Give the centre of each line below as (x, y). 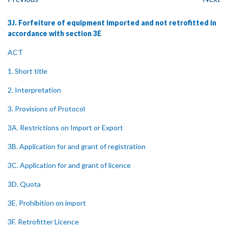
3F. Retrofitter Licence (43, 222)
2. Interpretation (34, 90)
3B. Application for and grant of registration (77, 146)
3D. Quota (24, 184)
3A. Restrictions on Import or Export (65, 127)
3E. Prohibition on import (47, 203)
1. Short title (27, 71)
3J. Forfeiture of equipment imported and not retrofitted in (112, 23)
